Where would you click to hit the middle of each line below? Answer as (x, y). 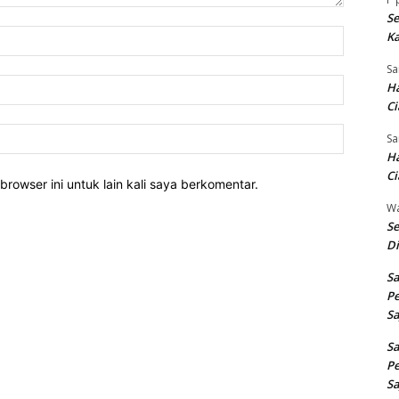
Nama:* (365, 35)
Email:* (363, 84)
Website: (368, 133)
